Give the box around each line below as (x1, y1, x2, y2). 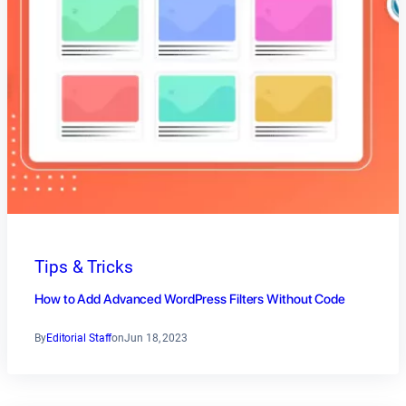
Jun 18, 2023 (124, 331, 188, 344)
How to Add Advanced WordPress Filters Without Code (34, 290, 345, 307)
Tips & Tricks (34, 256, 133, 277)
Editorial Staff (45, 331, 112, 344)
